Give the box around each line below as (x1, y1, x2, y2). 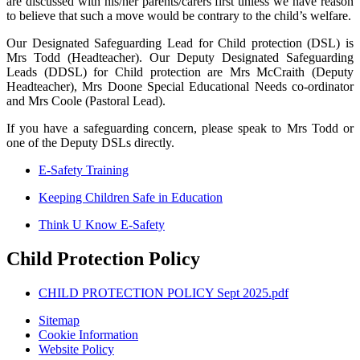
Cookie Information (39, 328, 138, 342)
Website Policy (39, 342, 114, 357)
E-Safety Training (39, 163, 129, 178)
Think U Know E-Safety (39, 218, 165, 232)
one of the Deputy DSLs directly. (6, 136, 181, 150)
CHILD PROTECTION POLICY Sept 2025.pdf (39, 286, 288, 301)
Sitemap (39, 313, 80, 328)
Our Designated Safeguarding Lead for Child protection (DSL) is (6, 36, 354, 51)
